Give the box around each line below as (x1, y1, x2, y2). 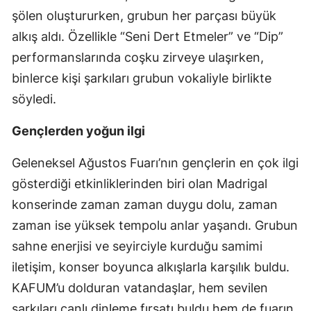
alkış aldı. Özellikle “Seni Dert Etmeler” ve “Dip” (12, 28, 283, 44)
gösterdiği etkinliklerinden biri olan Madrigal (12, 176, 267, 191)
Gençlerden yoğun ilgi (12, 123, 145, 138)
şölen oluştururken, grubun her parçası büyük (12, 8, 276, 23)
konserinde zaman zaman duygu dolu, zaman (12, 196, 278, 212)
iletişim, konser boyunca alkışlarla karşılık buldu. (12, 259, 289, 274)
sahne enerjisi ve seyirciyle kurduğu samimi (12, 238, 262, 253)
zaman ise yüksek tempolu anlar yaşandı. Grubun (12, 217, 298, 233)
